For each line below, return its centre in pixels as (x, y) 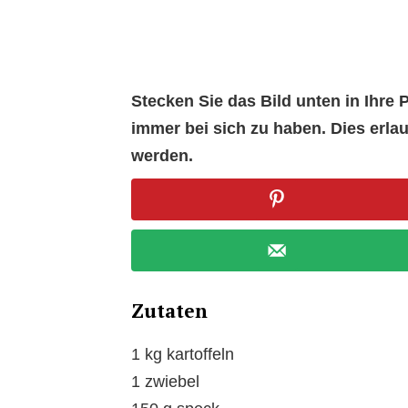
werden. (162, 155)
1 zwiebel (165, 382)
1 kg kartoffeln (183, 355)
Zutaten (169, 311)
